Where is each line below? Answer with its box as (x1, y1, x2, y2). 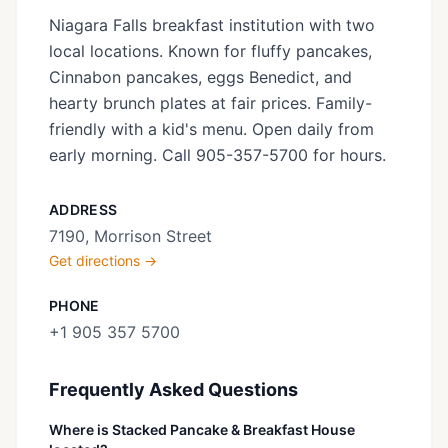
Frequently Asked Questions (49, 379, 298, 400)
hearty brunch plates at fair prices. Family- (49, 93, 372, 113)
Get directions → (49, 252, 157, 269)
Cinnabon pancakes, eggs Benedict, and (49, 67, 352, 87)
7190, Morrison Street (49, 226, 212, 246)
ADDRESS (49, 201, 118, 218)
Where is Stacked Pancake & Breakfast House (49, 421, 355, 438)
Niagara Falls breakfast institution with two (49, 15, 375, 35)
